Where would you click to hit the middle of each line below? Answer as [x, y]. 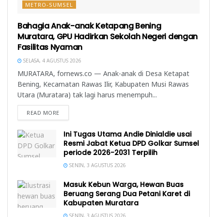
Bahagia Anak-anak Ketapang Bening [89, 26]
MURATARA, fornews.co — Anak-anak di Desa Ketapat [103, 73]
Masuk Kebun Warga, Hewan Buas [124, 184]
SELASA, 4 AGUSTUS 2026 [52, 60]
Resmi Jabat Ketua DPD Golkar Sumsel [131, 143]
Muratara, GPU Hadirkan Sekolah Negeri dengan [108, 36]
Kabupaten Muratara [101, 203]
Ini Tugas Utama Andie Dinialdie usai [127, 134]
